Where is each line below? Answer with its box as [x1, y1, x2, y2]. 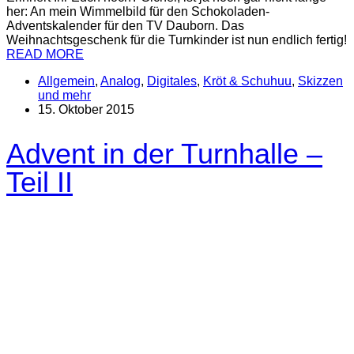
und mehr [38, 88, 91, 102]
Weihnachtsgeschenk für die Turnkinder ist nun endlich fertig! [6, 32, 347, 47]
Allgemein [38, 73, 95, 88]
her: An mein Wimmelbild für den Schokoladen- [6, 4, 269, 18]
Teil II [6, 166, 73, 199]
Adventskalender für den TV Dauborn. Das [6, 18, 244, 32]
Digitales [147, 73, 197, 88]
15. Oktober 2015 [38, 102, 134, 116]
